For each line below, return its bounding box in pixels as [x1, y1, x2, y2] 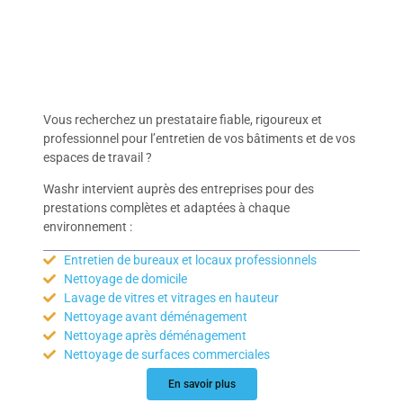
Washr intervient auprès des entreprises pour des [43, 182, 314, 197]
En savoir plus [167, 377, 236, 390]
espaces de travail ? [43, 149, 152, 165]
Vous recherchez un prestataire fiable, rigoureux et [43, 112, 322, 127]
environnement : [43, 219, 132, 235]
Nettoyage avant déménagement [63, 309, 247, 324]
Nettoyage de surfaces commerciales [63, 346, 270, 362]
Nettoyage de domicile [63, 271, 187, 286]
